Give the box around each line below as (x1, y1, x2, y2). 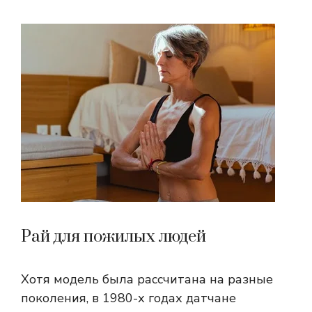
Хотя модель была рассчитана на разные (21, 271, 273, 288)
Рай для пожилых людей (21, 226, 206, 248)
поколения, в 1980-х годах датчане (21, 290, 236, 307)
